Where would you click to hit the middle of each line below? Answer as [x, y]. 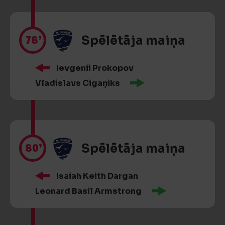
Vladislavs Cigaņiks [78, 83]
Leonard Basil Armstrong [88, 191]
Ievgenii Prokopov [95, 68]
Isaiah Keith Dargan [97, 176]
